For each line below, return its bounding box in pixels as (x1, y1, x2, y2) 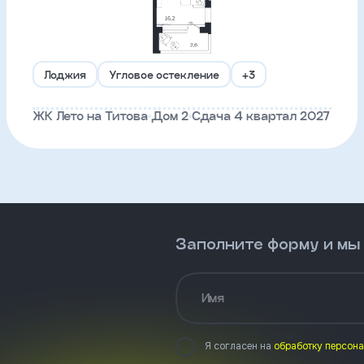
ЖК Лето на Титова (32, 109, 148, 123)
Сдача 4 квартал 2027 (192, 109, 330, 123)
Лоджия (44, 68, 86, 80)
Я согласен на (205, 340, 274, 353)
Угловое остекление (109, 68, 219, 80)
